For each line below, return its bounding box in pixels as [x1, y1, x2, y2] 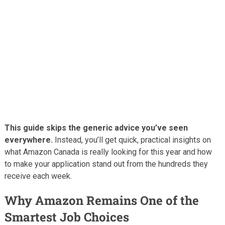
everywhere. [4, 135, 53, 145]
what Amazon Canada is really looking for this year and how [4, 147, 212, 157]
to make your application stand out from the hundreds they [4, 159, 208, 169]
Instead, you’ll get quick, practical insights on [52, 135, 211, 145]
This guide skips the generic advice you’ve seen [4, 123, 188, 133]
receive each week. [4, 171, 72, 181]
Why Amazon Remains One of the [4, 192, 199, 208]
